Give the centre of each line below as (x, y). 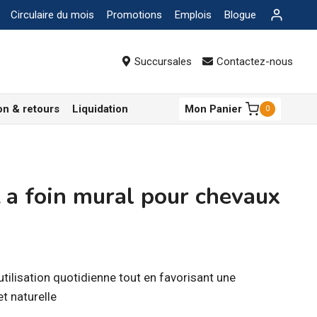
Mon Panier (213, 109)
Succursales (163, 62)
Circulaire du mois (52, 15)
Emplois (193, 15)
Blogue (240, 15)
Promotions (134, 15)
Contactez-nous (254, 62)
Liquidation (100, 109)
